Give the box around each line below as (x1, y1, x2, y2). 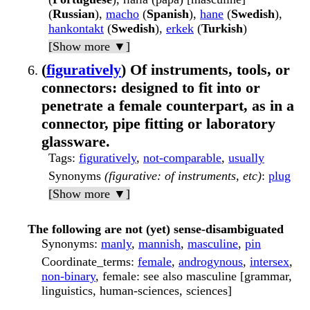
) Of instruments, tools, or (121, 61, 290, 79)
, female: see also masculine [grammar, (95, 269, 292, 284)
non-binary (42, 269, 95, 284)
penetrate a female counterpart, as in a (42, 97, 294, 115)
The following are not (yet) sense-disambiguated (28, 222, 284, 237)
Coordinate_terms (42, 255, 131, 269)
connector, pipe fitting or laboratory (42, 115, 275, 133)
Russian (53, 7, 95, 21)
